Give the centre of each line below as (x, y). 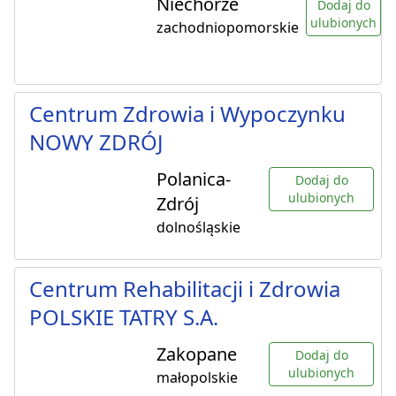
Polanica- (194, 179)
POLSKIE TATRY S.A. (124, 317)
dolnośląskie (198, 228)
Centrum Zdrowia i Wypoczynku (187, 114)
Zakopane (197, 354)
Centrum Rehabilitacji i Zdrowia (185, 289)
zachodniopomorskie (228, 28)
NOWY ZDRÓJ (96, 142)
